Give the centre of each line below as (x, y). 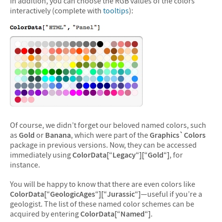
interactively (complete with (56, 10)
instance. (25, 164)
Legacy (124, 154)
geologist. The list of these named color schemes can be (102, 204)
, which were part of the (110, 135)
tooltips (116, 10)
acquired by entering (45, 214)
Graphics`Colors (178, 135)
